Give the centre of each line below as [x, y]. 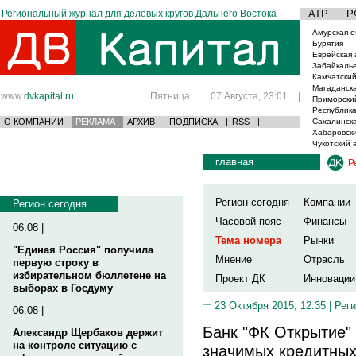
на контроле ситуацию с [75, 345]
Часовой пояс [248, 221]
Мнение [234, 259]
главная [234, 162]
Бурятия [328, 43]
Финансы [325, 221]
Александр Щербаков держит [88, 333]
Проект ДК [240, 279]
